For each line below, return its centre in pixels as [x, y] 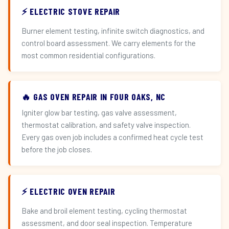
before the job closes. [57, 149]
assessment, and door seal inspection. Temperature [107, 223]
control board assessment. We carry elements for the [109, 43]
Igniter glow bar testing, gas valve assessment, [99, 112]
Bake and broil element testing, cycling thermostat [104, 211]
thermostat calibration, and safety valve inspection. [106, 125]
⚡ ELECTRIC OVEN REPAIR [68, 191]
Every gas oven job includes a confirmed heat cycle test [112, 137]
